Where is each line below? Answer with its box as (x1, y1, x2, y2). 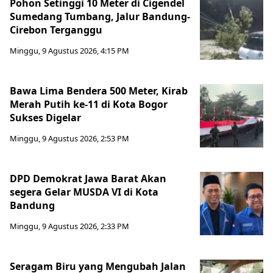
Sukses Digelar (10, 111, 81, 125)
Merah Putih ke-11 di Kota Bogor (10, 97, 168, 112)
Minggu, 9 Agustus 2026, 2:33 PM (10, 221, 129, 232)
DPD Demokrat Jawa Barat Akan (10, 172, 166, 186)
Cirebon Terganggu (10, 23, 105, 37)
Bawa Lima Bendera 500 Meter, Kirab (10, 84, 188, 98)
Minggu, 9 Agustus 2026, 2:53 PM (10, 133, 129, 144)
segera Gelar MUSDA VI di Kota (10, 185, 158, 199)
